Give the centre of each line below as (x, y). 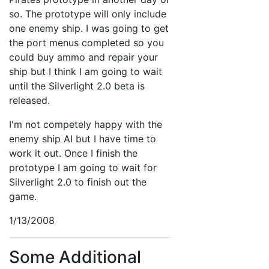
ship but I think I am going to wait (86, 71)
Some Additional (75, 257)
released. (31, 100)
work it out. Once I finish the (73, 153)
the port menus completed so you (86, 43)
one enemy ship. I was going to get (89, 28)
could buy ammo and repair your (83, 57)
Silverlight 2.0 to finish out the (78, 182)
